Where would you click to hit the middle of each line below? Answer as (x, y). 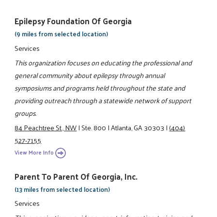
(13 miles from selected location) (62, 189)
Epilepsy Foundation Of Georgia (73, 21)
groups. (26, 113)
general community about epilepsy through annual (90, 75)
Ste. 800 (94, 128)
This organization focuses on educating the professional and (103, 62)
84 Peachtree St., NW (46, 128)
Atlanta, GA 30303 (138, 128)
